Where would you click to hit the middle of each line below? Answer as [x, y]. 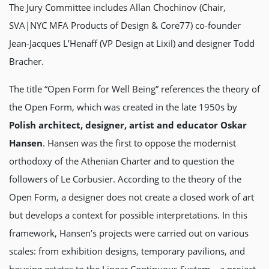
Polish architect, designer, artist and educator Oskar [128, 125]
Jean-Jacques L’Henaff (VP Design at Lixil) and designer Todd [132, 43]
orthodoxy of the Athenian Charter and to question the [122, 161]
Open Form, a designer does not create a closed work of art [131, 197]
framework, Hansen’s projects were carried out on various [129, 233]
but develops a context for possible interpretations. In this [128, 215]
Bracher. [26, 61]
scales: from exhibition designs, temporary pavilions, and [127, 251]
